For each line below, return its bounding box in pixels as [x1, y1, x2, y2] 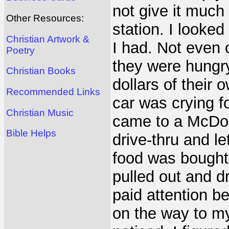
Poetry [6, 44, 35, 56]
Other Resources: [6, 13, 84, 24]
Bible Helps [6, 128, 56, 139]
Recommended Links [6, 86, 100, 98]
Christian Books [6, 65, 76, 77]
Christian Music [6, 107, 74, 118]
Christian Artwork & [6, 33, 89, 44]
